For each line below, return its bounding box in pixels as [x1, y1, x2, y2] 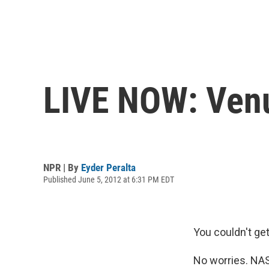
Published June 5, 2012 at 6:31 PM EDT [43, 174, 174, 184]
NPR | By [43, 161, 81, 174]
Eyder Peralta [81, 161, 136, 174]
